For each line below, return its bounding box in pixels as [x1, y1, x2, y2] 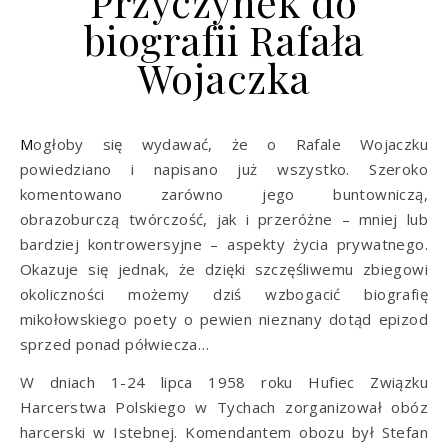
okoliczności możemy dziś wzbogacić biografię [20, 284, 428, 304]
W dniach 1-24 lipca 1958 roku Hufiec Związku [20, 372, 428, 392]
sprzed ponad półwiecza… [20, 334, 210, 354]
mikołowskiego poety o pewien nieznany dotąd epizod [20, 309, 428, 329]
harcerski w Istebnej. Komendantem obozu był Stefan [20, 422, 428, 442]
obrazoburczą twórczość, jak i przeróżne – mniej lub [20, 209, 428, 229]
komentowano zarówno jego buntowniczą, [20, 184, 428, 204]
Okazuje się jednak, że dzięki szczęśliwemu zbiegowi [20, 259, 428, 279]
